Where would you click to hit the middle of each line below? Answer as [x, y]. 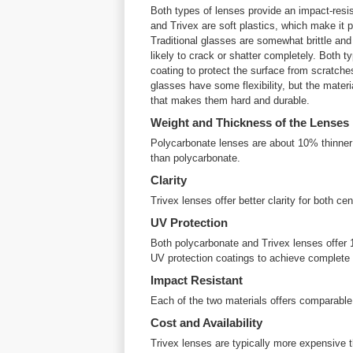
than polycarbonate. [195, 158]
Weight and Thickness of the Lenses [250, 123]
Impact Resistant [197, 280]
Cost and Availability [206, 323]
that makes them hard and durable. [230, 100]
